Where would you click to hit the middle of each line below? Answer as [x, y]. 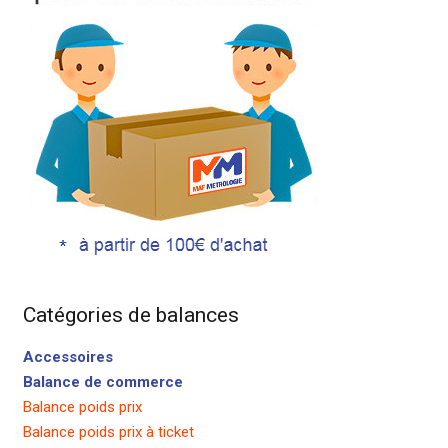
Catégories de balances [130, 315]
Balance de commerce [102, 382]
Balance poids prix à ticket [108, 432]
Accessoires [67, 357]
